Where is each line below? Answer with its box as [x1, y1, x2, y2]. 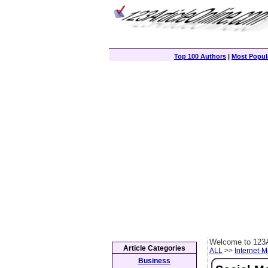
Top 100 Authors [174, 53, 226, 60]
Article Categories [123, 244, 185, 252]
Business [138, 257, 170, 265]
